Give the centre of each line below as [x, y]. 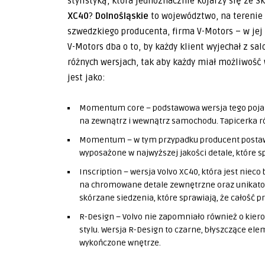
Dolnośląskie [123, 16]
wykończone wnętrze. [120, 243]
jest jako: [86, 77]
